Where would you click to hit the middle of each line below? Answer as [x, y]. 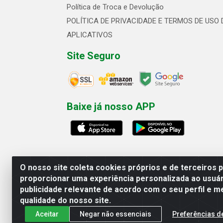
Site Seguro [94, 56]
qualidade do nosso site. [65, 200]
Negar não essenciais [115, 214]
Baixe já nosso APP [111, 106]
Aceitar [47, 214]
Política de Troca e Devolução [115, 7]
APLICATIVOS [90, 35]
